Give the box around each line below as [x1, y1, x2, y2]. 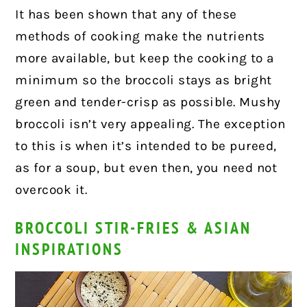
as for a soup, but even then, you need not [15, 160, 278, 176]
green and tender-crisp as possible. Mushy [15, 95, 281, 110]
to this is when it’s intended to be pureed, [15, 138, 277, 154]
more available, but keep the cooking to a [15, 51, 274, 66]
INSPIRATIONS [15, 238, 124, 260]
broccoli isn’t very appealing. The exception [15, 116, 286, 132]
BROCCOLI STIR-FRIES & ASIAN [15, 217, 252, 239]
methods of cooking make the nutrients [15, 29, 265, 45]
